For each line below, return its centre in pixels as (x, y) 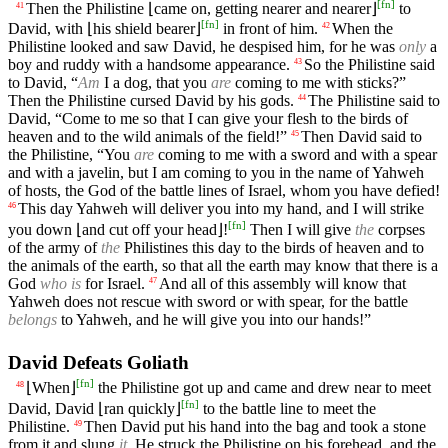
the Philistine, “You (71, 155)
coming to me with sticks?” (318, 83)
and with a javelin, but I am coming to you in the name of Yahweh (216, 173)
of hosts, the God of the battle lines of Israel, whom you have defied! (224, 191)
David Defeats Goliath (98, 362)
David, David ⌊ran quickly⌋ (94, 408)
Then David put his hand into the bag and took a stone (255, 426)
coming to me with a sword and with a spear (295, 155)
